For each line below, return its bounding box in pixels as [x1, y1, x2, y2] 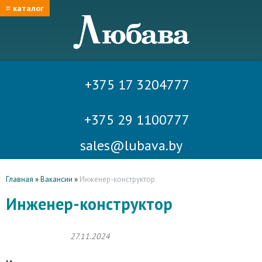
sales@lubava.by [80, 136, 182, 155]
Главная [6, 174, 33, 184]
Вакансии [40, 174, 73, 184]
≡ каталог [6, 3, 44, 13]
